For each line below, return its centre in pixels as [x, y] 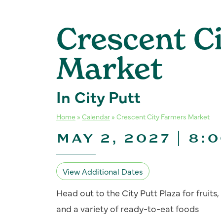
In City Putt [98, 96]
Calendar [96, 116]
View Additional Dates [103, 171]
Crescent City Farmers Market [163, 116]
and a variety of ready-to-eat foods [128, 208]
